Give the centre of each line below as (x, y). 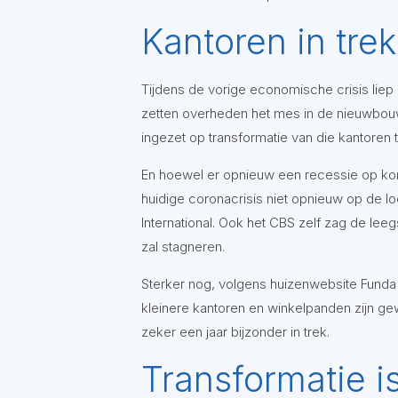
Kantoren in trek (268, 41)
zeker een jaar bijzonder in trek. (237, 332)
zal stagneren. (184, 247)
